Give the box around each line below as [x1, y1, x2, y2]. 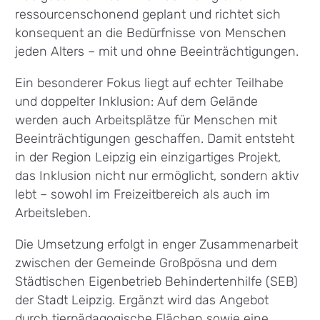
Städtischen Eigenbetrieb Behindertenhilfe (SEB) [15, 273, 299, 289]
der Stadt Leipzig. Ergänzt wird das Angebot [15, 291, 269, 307]
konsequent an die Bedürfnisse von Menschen [15, 24, 287, 40]
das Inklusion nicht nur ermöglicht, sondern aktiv [15, 167, 300, 183]
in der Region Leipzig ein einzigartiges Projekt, [15, 149, 281, 164]
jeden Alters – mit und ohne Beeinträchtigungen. [15, 43, 299, 59]
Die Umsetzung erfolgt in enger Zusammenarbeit [15, 236, 299, 251]
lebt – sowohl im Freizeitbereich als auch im [15, 186, 271, 201]
